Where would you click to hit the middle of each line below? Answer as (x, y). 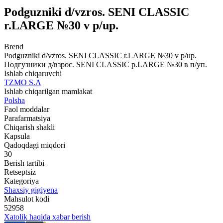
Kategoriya (21, 181)
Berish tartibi (24, 163)
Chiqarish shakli (29, 127)
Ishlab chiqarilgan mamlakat (48, 91)
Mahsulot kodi (27, 199)
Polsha (14, 100)
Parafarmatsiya (27, 118)
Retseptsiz (20, 172)
